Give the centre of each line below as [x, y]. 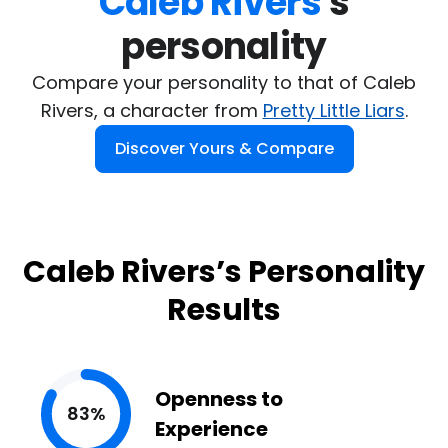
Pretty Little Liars [333, 110]
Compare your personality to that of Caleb [224, 82]
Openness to [219, 399]
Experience [211, 429]
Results [224, 310]
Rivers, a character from [151, 110]
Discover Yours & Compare [224, 148]
